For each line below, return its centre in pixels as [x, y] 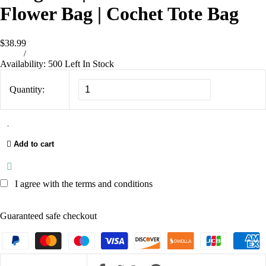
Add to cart [34, 144]
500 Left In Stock [81, 64]
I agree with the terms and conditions [84, 183]
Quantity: [27, 89]
